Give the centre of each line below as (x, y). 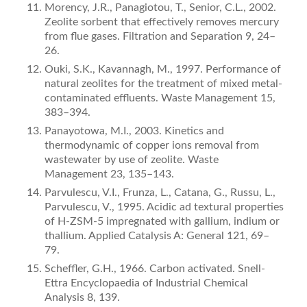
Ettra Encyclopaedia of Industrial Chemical (146, 283)
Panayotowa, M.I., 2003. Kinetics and (134, 131)
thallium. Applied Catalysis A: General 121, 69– (157, 236)
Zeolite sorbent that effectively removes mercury (161, 22)
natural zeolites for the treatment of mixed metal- (163, 84)
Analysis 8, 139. (82, 298)
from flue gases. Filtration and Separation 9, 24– (160, 37)
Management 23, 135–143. (109, 174)
